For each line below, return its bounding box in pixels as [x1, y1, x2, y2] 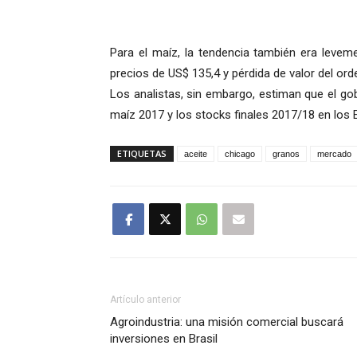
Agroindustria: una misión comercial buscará [110, 315, 343, 330]
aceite [184, 149, 207, 159]
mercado [317, 149, 351, 159]
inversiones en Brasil [110, 331, 218, 347]
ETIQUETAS [117, 147, 167, 160]
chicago [225, 149, 255, 159]
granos [273, 149, 300, 159]
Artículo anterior [110, 294, 181, 306]
